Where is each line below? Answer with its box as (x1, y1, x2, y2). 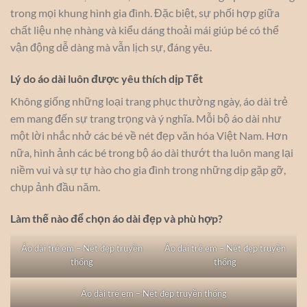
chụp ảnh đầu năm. (10, 180, 100, 193)
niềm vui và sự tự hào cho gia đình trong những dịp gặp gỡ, (10, 162, 286, 176)
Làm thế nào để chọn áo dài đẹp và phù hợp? (10, 211, 223, 225)
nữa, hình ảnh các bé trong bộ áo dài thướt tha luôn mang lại (10, 145, 293, 159)
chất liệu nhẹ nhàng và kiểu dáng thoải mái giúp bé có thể (10, 23, 279, 37)
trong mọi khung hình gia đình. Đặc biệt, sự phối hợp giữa (10, 6, 280, 20)
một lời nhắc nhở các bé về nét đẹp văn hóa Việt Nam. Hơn (10, 128, 288, 142)
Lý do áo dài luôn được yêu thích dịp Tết (10, 71, 203, 85)
